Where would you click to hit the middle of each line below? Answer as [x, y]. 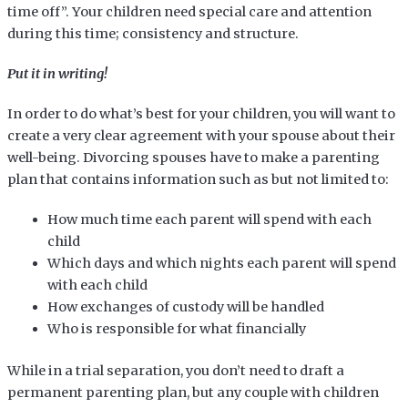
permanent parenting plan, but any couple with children [193, 392]
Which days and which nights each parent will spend [221, 263]
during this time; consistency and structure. [153, 33]
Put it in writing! [57, 73]
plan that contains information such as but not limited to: [198, 179]
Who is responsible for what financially [176, 328]
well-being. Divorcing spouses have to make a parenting [193, 157]
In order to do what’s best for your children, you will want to [201, 113]
